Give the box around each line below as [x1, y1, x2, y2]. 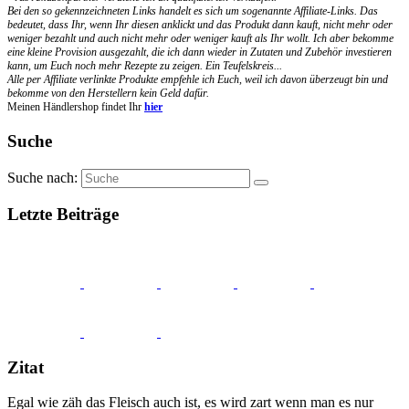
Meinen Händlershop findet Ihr [7, 100, 144, 114]
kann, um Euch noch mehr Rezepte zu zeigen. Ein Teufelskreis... [7, 59, 282, 73]
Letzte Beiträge [7, 204, 119, 225]
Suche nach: [7, 169, 78, 185]
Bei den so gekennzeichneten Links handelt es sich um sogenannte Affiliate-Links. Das [7, 5, 378, 18]
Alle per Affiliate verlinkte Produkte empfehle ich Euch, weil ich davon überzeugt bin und [7, 73, 388, 87]
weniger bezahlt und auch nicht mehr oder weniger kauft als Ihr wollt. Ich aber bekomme [7, 32, 393, 46]
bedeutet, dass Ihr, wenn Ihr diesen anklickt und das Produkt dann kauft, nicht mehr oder [7, 18, 393, 32]
